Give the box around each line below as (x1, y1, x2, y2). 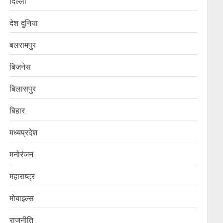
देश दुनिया (9, 17, 38, 29)
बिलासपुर (9, 83, 36, 95)
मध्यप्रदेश (9, 126, 38, 138)
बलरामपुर (9, 39, 36, 51)
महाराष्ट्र (9, 170, 35, 182)
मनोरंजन (9, 148, 34, 160)
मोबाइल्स (9, 192, 34, 204)
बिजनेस (9, 61, 31, 73)
